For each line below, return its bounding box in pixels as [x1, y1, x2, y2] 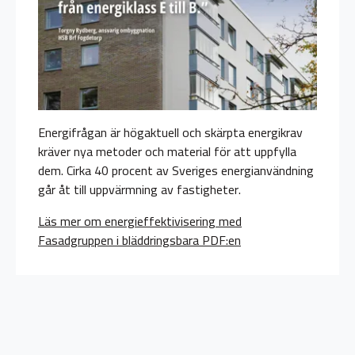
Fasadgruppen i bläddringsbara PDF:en [38, 228, 241, 253]
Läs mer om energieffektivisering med [38, 209, 242, 234]
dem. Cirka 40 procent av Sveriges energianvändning [38, 158, 314, 183]
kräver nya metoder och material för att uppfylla [38, 139, 296, 164]
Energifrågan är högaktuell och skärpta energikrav [38, 120, 303, 145]
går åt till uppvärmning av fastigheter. [38, 177, 241, 202]
